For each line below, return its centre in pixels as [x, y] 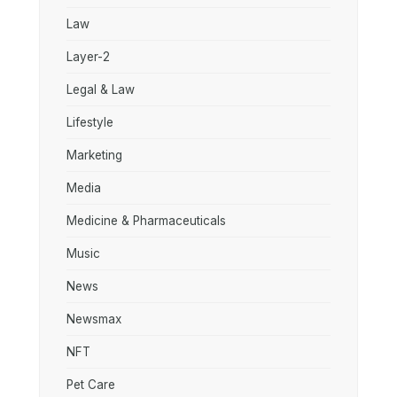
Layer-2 [88, 57]
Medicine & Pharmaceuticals [146, 221]
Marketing [94, 155]
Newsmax [94, 319]
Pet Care [91, 385]
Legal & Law [101, 90]
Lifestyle [90, 122]
